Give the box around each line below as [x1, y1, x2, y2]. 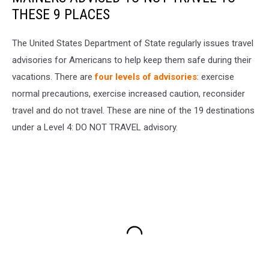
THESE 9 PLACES [12, 5, 110, 23]
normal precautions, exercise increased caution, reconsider [12, 88, 245, 99]
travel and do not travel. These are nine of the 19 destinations [12, 104, 255, 116]
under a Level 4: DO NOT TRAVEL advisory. [12, 121, 178, 133]
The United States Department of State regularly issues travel [12, 37, 253, 49]
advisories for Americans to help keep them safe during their [12, 54, 252, 65]
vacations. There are [12, 71, 95, 82]
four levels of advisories [95, 71, 197, 82]
